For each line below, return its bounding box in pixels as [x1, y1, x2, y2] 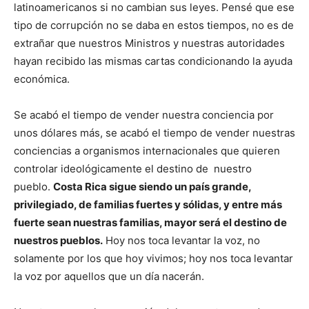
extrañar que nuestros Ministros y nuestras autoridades [14, 37, 285, 50]
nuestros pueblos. [14, 234, 103, 248]
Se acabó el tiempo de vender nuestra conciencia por [14, 108, 274, 122]
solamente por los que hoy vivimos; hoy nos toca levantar [14, 252, 293, 266]
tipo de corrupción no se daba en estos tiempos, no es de [14, 19, 294, 32]
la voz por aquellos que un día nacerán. [14, 270, 204, 283]
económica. [14, 72, 70, 86]
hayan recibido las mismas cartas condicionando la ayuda [14, 54, 292, 68]
